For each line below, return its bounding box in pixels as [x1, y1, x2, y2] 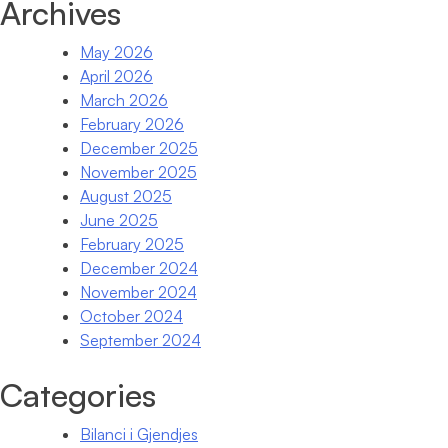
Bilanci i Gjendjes [80, 424, 198, 445]
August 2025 [80, 186, 172, 207]
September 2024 [80, 330, 201, 351]
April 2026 [80, 66, 153, 87]
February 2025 [80, 234, 184, 255]
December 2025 [80, 138, 198, 159]
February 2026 [80, 114, 184, 135]
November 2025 [80, 162, 197, 183]
